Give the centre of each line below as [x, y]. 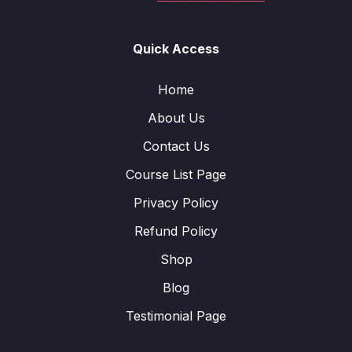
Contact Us [176, 146]
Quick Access [176, 49]
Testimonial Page [176, 316]
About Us [176, 118]
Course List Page [176, 174]
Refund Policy [176, 231]
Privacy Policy [176, 203]
